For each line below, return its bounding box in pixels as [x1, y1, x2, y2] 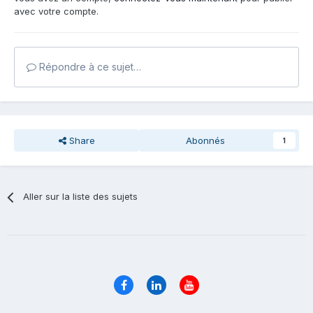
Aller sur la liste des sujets [23, 191, 138, 203]
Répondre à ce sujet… [36, 61, 141, 73]
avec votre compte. [14, 6, 99, 17]
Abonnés [185, 135, 225, 147]
